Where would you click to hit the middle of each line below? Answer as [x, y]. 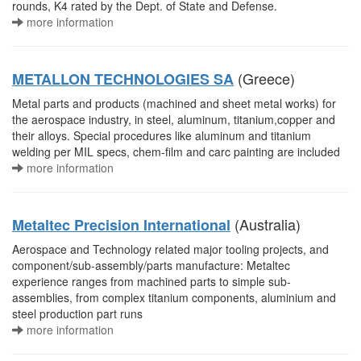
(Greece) [264, 78]
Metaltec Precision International [121, 225]
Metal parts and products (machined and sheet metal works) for [174, 103]
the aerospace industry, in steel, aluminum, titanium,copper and [174, 119]
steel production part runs [77, 313]
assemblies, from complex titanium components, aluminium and [174, 297]
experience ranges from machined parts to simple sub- [151, 281]
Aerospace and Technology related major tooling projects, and [170, 249]
